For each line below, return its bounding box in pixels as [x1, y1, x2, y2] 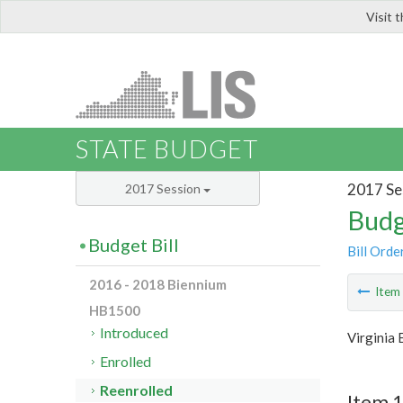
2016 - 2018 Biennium [89, 276, 227, 293]
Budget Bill [88, 234, 179, 256]
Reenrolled [100, 381, 174, 399]
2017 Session [125, 181, 203, 197]
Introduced [100, 324, 169, 342]
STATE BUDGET [76, 134, 258, 165]
